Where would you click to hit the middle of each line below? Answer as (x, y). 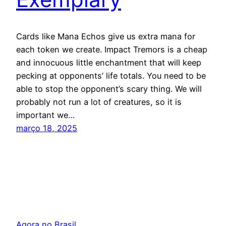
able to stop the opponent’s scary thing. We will (109, 89)
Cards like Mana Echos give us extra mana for (106, 36)
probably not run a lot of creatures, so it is (99, 102)
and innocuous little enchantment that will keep (109, 62)
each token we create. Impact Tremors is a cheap (112, 49)
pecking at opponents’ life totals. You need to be (111, 75)
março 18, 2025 (47, 128)
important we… (45, 115)
